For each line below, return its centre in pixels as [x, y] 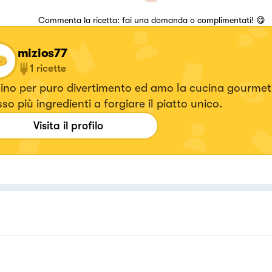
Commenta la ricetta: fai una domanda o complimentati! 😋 [151, 20]
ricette [51, 68]
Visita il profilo [68, 125]
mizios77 [42, 53]
